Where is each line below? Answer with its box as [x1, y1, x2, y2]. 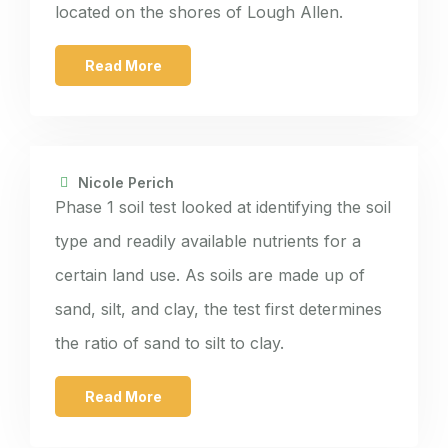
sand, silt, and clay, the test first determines [55, 298, 382, 319]
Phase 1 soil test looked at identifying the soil [55, 196, 391, 217]
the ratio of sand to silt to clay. [55, 332, 284, 353]
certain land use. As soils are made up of [55, 264, 365, 285]
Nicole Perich [77, 173, 174, 191]
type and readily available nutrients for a [55, 230, 361, 251]
